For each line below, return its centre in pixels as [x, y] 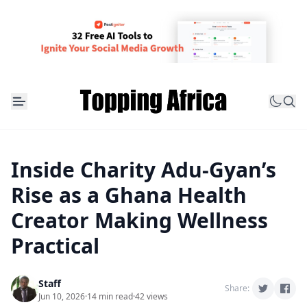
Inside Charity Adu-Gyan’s [144, 170]
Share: [237, 288]
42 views [151, 297]
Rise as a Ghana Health [129, 195]
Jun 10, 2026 [62, 297]
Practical [55, 246]
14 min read [110, 297]
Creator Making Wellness [139, 221]
